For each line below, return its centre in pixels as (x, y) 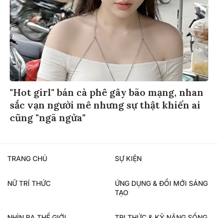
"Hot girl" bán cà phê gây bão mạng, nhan (107, 91)
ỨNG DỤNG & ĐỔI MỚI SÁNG (161, 182)
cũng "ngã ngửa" (48, 116)
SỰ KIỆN (128, 157)
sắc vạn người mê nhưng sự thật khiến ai (105, 104)
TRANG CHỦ (27, 157)
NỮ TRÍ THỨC (29, 182)
